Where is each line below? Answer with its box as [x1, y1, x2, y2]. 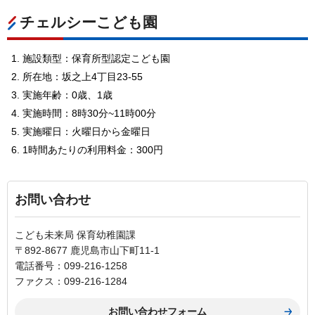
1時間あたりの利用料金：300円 [22, 144, 163, 156]
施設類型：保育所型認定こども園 [22, 53, 170, 65]
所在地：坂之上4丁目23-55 [22, 71, 143, 83]
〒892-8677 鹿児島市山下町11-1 [15, 245, 160, 257]
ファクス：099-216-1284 [15, 276, 127, 288]
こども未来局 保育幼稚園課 [15, 229, 136, 241]
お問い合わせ [15, 193, 91, 207]
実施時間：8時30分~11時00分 [22, 108, 156, 120]
